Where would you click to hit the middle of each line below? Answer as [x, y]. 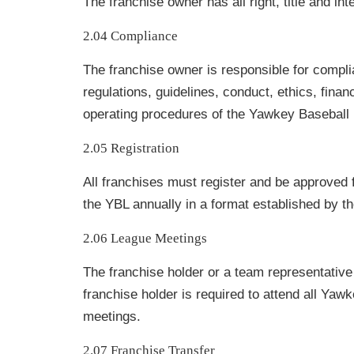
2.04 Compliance [130, 36]
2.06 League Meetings [145, 238]
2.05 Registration [131, 148]
